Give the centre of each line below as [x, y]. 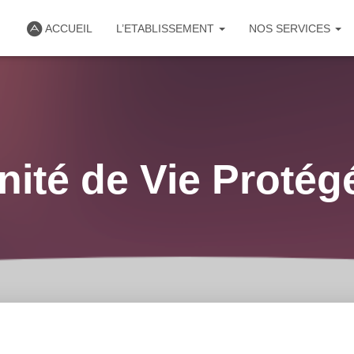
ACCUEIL [69, 28]
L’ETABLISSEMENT [167, 28]
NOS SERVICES [291, 28]
